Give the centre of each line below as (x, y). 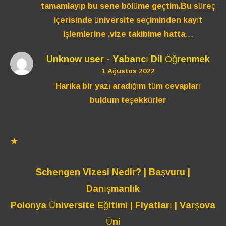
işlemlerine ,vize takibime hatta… (128, 34)
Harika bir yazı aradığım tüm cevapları (128, 86)
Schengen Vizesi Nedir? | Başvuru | (113, 172)
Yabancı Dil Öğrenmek (161, 59)
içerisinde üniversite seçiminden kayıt (128, 19)
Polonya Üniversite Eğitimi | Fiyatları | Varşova (113, 205)
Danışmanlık (113, 188)
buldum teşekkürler (128, 100)
